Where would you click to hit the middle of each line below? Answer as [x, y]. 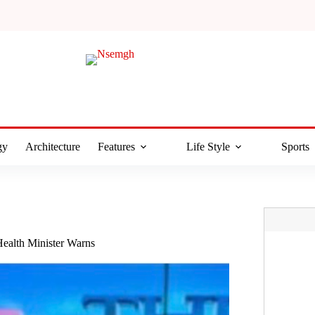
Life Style [208, 147]
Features [116, 147]
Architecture [52, 147]
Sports [295, 147]
